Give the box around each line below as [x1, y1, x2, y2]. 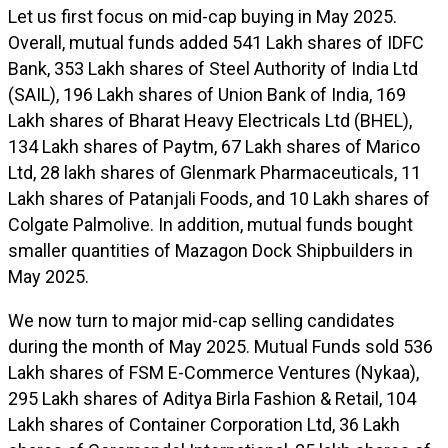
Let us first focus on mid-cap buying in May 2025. [8, 6, 397, 27]
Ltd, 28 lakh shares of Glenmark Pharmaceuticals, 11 [8, 162, 421, 183]
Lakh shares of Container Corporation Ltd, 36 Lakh [8, 414, 400, 435]
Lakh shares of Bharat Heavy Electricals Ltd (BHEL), [8, 110, 412, 131]
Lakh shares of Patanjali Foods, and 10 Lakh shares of [8, 188, 430, 209]
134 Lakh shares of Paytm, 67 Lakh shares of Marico [8, 136, 420, 157]
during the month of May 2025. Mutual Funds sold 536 [8, 336, 433, 357]
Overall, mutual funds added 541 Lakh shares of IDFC [8, 32, 424, 53]
